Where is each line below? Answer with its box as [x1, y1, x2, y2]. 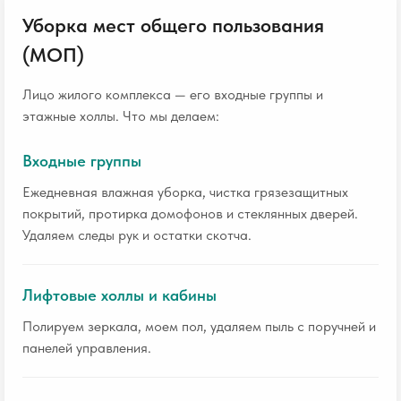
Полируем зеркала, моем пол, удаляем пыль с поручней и [22, 318, 376, 335]
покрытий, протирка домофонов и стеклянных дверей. [22, 205, 358, 222]
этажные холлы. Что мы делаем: [22, 107, 219, 124]
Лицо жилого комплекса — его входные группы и [22, 86, 323, 103]
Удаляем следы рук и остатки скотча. [22, 226, 252, 243]
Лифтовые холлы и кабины [22, 286, 217, 304]
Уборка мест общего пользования [22, 13, 324, 37]
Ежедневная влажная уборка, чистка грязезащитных [22, 183, 348, 200]
